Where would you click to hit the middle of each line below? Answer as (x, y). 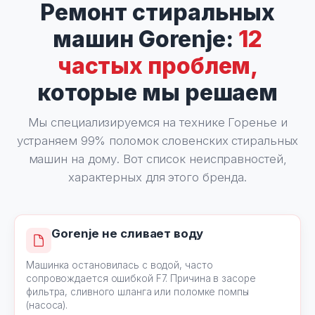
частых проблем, (157, 66)
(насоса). (47, 305)
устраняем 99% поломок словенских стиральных (157, 141)
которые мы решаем (157, 92)
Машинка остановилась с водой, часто (120, 265)
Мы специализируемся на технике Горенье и (157, 122)
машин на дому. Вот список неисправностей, (157, 159)
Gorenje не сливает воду (127, 233)
